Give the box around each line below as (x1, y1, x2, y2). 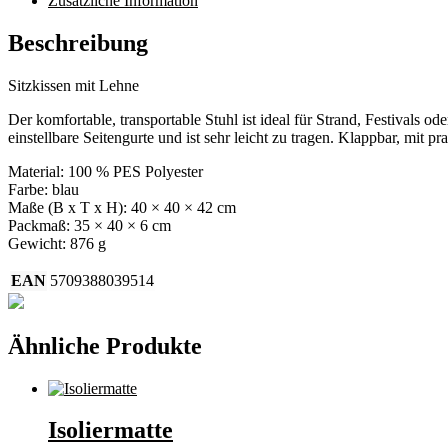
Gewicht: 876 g (8, 234, 106, 252)
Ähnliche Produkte (8, 332, 202, 359)
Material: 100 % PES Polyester (8, 162, 203, 180)
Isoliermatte (48, 417, 173, 444)
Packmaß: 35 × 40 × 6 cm (8, 216, 171, 234)
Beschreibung (8, 29, 148, 56)
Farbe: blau (8, 180, 79, 198)
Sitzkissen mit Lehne (8, 76, 139, 94)
